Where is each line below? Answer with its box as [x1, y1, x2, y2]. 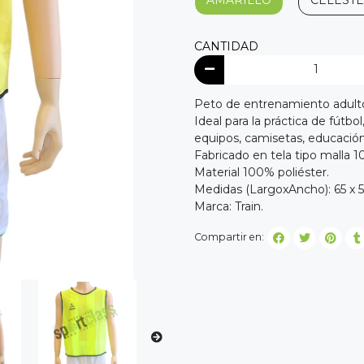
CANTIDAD [194, 39, 258, 54]
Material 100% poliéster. [194, 164, 329, 180]
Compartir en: [194, 231, 264, 244]
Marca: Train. [194, 198, 266, 214]
